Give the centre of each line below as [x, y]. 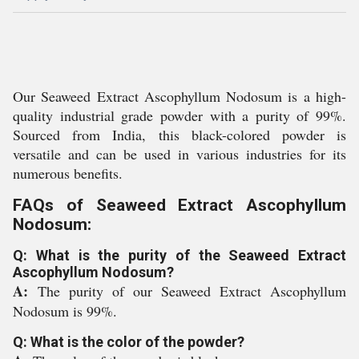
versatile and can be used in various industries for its [179, 154]
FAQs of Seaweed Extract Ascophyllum [179, 205]
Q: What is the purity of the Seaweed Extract [179, 255]
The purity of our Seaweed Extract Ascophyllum [192, 291]
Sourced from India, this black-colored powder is [179, 135]
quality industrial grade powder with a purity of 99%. [179, 115]
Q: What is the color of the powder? [129, 342]
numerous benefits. [68, 173]
